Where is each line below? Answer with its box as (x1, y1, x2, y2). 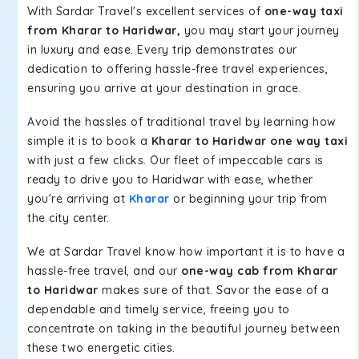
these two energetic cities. (27, 341, 175, 355)
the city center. (27, 211, 109, 225)
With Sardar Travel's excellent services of (27, 4, 264, 18)
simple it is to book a (27, 134, 151, 148)
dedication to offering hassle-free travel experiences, (27, 62, 328, 76)
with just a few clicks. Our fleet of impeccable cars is (27, 153, 324, 167)
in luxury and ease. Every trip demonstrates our (27, 42, 297, 57)
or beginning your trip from (169, 192, 328, 206)
